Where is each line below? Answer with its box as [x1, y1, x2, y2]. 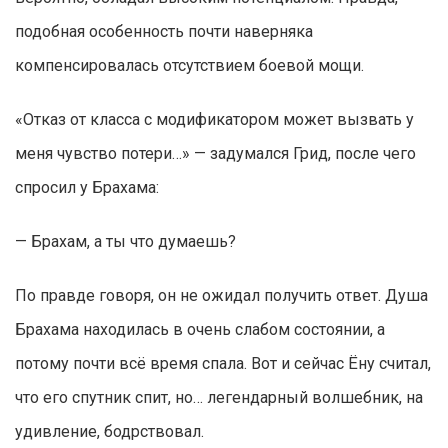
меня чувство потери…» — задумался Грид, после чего [15, 144, 416, 164]
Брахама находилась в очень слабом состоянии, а [15, 320, 385, 340]
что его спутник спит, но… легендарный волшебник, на [15, 388, 423, 408]
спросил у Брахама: [15, 178, 159, 198]
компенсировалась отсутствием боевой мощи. [15, 56, 364, 76]
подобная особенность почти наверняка [15, 22, 313, 42]
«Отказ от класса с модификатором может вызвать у [15, 110, 414, 130]
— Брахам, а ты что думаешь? [15, 232, 236, 252]
